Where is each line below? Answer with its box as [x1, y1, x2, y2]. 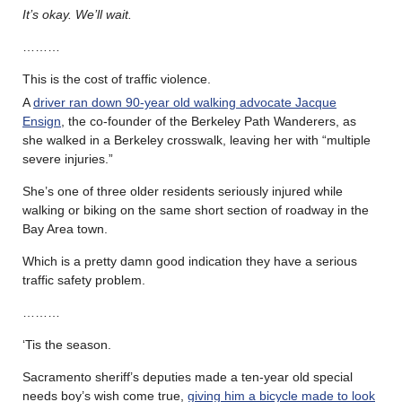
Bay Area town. [22, 221, 108, 236]
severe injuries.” [22, 151, 113, 166]
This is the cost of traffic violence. [22, 71, 211, 86]
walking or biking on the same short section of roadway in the [22, 202, 369, 217]
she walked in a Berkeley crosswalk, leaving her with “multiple [22, 132, 371, 147]
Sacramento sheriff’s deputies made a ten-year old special [22, 369, 353, 384]
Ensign [22, 113, 61, 128]
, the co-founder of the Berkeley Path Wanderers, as [61, 113, 356, 128]
